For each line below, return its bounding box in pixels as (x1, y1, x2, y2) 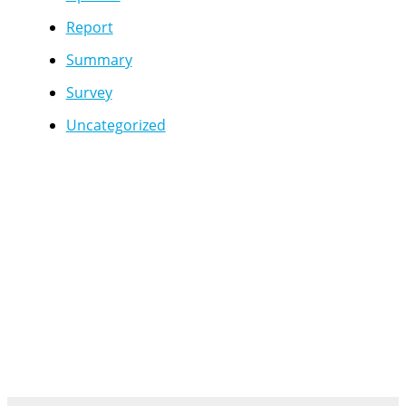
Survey (65, 82, 112, 102)
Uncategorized (65, 114, 166, 135)
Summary (65, 49, 132, 70)
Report (65, 16, 113, 37)
